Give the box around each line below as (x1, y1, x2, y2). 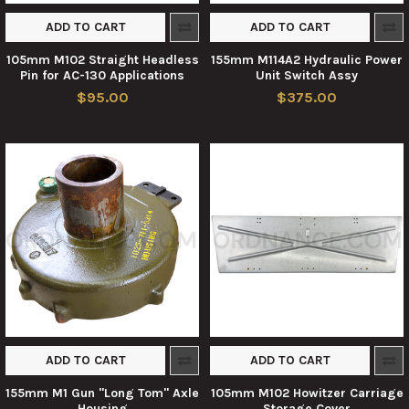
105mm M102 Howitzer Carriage (210, 384, 404, 401)
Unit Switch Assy (256, 68, 358, 83)
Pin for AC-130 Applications (20, 68, 184, 83)
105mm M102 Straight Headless (5, 52, 199, 68)
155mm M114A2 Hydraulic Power (211, 52, 403, 68)
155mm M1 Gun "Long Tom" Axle (5, 384, 199, 401)
